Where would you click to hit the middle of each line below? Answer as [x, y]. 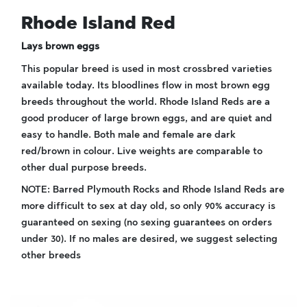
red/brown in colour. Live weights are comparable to [142, 151]
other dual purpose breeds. [84, 168]
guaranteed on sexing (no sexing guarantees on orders [147, 222]
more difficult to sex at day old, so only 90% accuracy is [148, 206]
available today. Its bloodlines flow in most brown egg [146, 85]
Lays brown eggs [60, 46]
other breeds [51, 255]
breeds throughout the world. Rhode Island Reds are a [146, 102]
